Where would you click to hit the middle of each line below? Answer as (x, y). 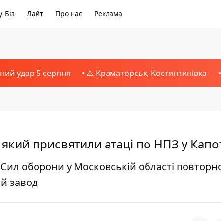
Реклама (108, 14)
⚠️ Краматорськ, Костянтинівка (146, 73)
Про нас (69, 14)
